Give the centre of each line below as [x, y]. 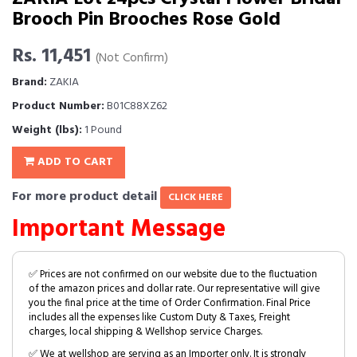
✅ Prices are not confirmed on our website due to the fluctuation [173, 275]
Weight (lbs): [47, 131]
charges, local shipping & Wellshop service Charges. [145, 332]
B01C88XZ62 [136, 107]
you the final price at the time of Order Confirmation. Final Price [170, 304]
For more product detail [86, 197]
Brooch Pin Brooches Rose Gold [146, 20]
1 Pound [102, 131]
